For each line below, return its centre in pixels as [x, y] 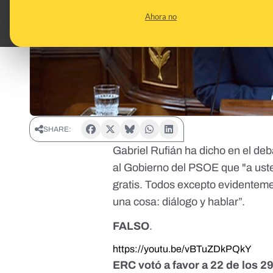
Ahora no [161, 16]
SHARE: [57, 129]
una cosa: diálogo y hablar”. [179, 202]
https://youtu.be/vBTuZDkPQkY [182, 249]
